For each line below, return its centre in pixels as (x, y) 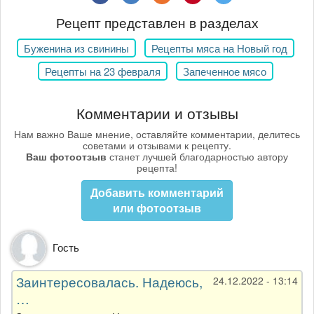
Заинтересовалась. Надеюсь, (109, 282)
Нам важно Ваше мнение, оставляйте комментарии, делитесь (157, 134)
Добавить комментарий (157, 193)
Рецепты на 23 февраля (102, 71)
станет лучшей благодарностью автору (197, 157)
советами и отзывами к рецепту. (157, 145)
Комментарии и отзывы (157, 112)
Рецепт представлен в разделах (157, 22)
